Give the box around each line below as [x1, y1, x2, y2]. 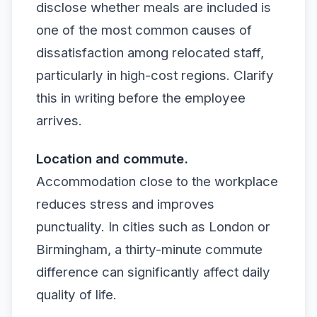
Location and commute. [36, 150, 188, 167]
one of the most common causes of [36, 22, 252, 39]
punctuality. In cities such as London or [36, 218, 270, 235]
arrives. [36, 113, 82, 129]
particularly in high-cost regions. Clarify [36, 67, 274, 84]
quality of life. [36, 286, 117, 303]
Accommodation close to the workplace [36, 173, 278, 190]
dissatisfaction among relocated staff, [36, 45, 264, 62]
